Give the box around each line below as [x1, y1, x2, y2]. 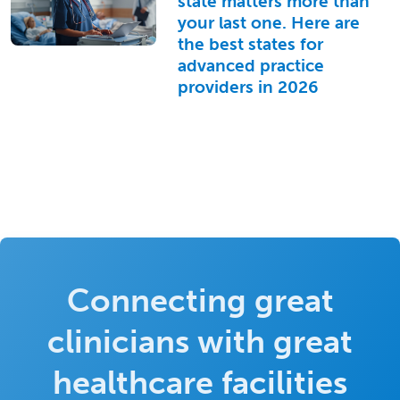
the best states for [177, 33, 323, 54]
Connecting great [66, 280, 334, 320]
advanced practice [177, 54, 324, 76]
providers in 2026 [177, 76, 318, 97]
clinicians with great [47, 321, 353, 361]
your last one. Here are [177, 12, 360, 33]
